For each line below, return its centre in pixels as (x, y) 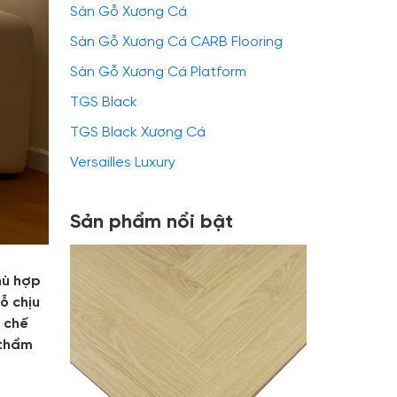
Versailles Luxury (123, 163)
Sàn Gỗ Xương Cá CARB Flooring (176, 42)
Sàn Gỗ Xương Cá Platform (158, 72)
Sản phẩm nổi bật (152, 222)
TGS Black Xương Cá (138, 132)
